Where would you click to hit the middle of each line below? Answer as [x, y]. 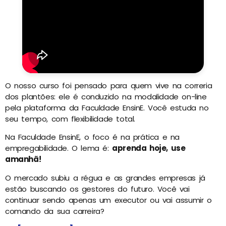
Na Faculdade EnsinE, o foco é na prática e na [93, 137]
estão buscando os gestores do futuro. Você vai [97, 189]
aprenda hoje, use [149, 148]
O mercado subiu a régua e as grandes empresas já [105, 178]
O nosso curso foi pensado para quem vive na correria [109, 86]
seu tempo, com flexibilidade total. [70, 119]
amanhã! [23, 159]
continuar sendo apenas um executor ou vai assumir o [108, 200]
